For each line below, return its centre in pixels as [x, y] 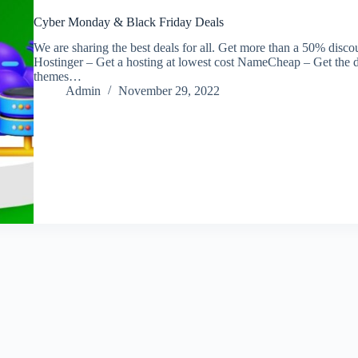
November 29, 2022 [169, 91]
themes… [57, 77]
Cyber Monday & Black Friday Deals [128, 22]
